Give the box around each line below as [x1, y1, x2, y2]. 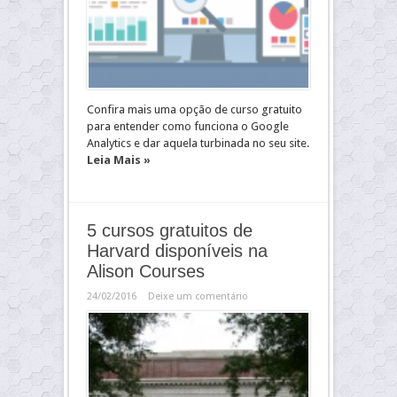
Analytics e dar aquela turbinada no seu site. [87, 136, 309, 150]
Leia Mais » [87, 153, 151, 167]
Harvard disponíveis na [87, 241, 268, 261]
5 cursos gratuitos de [87, 221, 253, 240]
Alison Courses [87, 261, 205, 281]
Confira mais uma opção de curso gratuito [87, 103, 302, 116]
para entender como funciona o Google [87, 120, 289, 133]
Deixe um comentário [148, 291, 248, 302]
